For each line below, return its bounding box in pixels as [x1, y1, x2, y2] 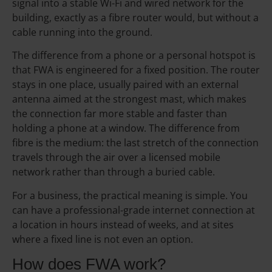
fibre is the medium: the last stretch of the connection [12, 136, 259, 150]
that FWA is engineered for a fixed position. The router [12, 63, 260, 77]
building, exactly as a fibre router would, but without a [12, 10, 259, 24]
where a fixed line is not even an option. [12, 232, 193, 246]
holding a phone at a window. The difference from [12, 121, 240, 135]
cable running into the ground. [12, 25, 152, 39]
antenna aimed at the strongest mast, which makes [12, 92, 246, 106]
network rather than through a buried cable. [12, 165, 215, 179]
